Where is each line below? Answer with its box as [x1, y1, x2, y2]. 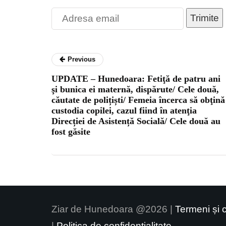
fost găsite [51, 126, 90, 137]
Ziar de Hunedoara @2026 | [51, 203, 175, 214]
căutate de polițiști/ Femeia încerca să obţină [51, 94, 225, 105]
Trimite [190, 12, 219, 23]
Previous [68, 55, 95, 63]
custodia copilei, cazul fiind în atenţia [51, 105, 197, 116]
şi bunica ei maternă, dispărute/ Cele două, [51, 84, 219, 94]
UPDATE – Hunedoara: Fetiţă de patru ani [51, 73, 220, 84]
